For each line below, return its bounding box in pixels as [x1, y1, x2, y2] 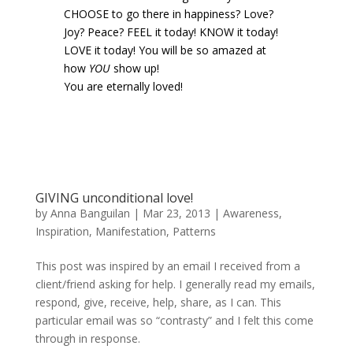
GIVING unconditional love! [35, 189, 193, 207]
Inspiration [35, 224, 89, 240]
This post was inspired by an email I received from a [35, 258, 300, 274]
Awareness [222, 206, 279, 221]
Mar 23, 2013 [142, 206, 210, 221]
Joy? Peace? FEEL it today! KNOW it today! [63, 24, 278, 40]
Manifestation [95, 224, 166, 240]
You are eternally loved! [63, 79, 183, 95]
